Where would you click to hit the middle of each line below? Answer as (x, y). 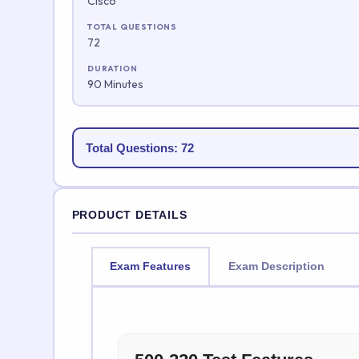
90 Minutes (115, 84)
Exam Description (276, 266)
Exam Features (150, 266)
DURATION (113, 68)
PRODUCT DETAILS (129, 215)
